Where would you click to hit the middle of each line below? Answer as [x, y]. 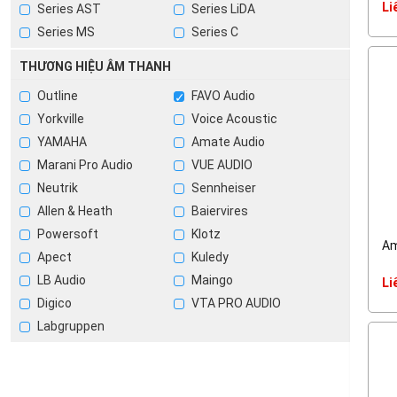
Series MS [65, 32]
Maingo [211, 280]
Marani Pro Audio [84, 165]
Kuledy [209, 257]
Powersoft [66, 234]
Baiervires [219, 211]
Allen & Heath [74, 211]
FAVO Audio [222, 96]
